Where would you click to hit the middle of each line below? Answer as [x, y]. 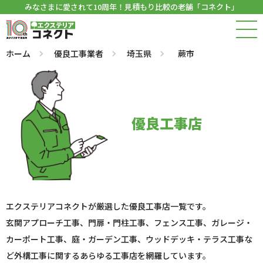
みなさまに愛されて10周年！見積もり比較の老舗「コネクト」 [131, 7]
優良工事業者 [79, 53]
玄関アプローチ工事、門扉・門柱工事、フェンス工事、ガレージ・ [129, 222]
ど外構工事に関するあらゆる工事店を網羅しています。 [108, 255]
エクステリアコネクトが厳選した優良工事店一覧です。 [108, 206]
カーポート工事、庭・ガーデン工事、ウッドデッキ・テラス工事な [129, 239]
